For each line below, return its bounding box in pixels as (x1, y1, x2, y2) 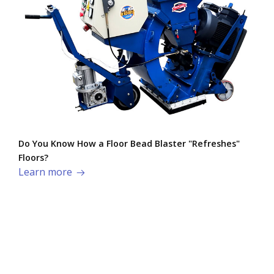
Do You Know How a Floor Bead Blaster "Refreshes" (18, 138, 240, 150)
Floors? (18, 152, 48, 164)
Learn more (18, 165, 72, 179)
